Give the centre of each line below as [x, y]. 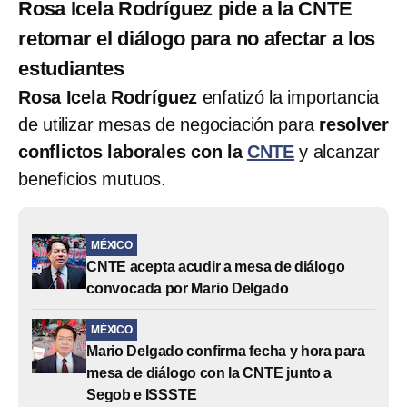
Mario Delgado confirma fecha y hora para [226, 351]
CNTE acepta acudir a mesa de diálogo [216, 266]
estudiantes [71, 68]
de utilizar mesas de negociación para [166, 124]
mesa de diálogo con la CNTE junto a [209, 372]
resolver [351, 124]
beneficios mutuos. [93, 179]
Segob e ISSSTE [142, 394]
